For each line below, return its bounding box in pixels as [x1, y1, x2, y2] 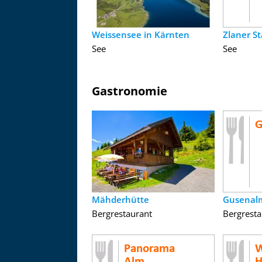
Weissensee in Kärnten [92, 29, 189, 40]
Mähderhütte [92, 194, 149, 205]
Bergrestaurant [92, 208, 152, 219]
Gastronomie [92, 83, 167, 99]
